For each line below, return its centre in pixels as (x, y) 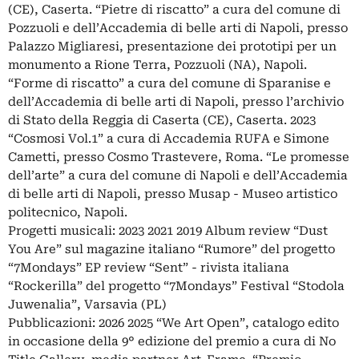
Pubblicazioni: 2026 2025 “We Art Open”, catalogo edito (173, 323)
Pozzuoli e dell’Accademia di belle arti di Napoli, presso (178, 28)
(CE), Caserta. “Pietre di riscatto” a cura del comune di (174, 9)
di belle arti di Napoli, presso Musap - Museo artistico (173, 194)
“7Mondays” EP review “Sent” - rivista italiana (149, 267)
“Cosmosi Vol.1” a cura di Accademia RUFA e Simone (169, 138)
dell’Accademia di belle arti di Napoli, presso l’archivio (176, 101)
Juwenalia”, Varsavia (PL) (87, 304)
